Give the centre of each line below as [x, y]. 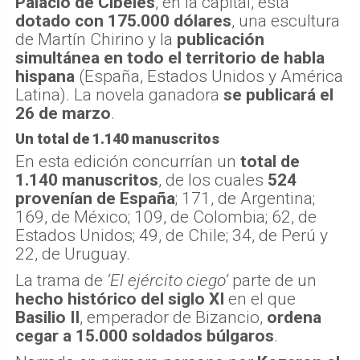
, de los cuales [213, 180]
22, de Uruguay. [73, 254]
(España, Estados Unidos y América [209, 77]
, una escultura [286, 21]
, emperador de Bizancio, [173, 318]
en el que [260, 299]
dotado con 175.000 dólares [123, 21]
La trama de [61, 281]
